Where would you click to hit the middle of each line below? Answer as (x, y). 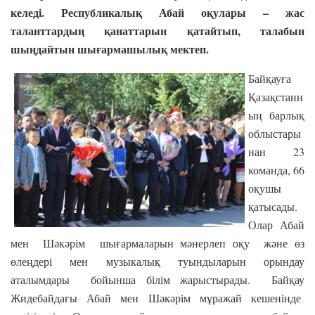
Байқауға (270, 78)
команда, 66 (276, 169)
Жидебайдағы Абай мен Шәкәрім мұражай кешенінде (157, 297)
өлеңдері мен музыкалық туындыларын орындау (157, 261)
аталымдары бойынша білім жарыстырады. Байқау (157, 279)
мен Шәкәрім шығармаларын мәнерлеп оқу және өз (157, 243)
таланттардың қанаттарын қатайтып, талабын (157, 30)
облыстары (275, 133)
